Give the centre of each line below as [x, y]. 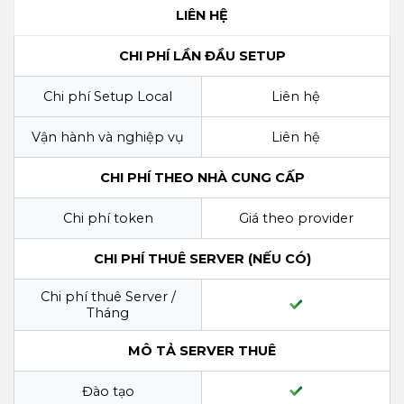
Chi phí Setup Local [108, 96]
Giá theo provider [296, 218]
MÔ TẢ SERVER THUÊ [202, 350]
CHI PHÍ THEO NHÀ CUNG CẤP [202, 177]
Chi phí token [108, 218]
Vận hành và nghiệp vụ [108, 137]
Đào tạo [108, 391]
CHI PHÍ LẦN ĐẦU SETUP [202, 55]
